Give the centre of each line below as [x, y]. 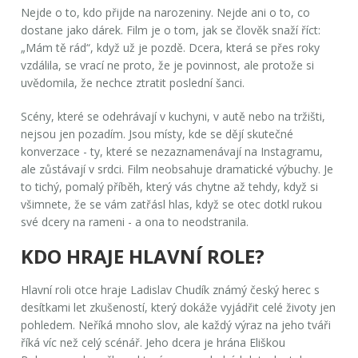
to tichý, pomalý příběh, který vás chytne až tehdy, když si [170, 186]
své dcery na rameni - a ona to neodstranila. [135, 221]
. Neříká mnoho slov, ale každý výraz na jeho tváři [202, 324]
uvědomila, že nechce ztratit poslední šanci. [133, 82]
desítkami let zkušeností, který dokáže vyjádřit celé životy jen [179, 307]
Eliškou [268, 342]
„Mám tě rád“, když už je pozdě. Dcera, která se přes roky [171, 47]
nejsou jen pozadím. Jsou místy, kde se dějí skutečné [157, 133]
